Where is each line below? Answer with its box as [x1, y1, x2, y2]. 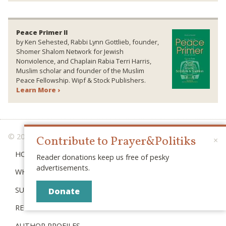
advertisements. [36, 163, 90, 173]
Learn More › [16, 85, 60, 94]
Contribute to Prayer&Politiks [36, 133, 196, 151]
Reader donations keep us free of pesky [36, 152, 169, 162]
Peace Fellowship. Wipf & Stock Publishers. [16, 75, 146, 85]
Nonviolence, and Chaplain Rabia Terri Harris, [16, 56, 151, 66]
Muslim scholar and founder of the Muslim [16, 66, 144, 75]
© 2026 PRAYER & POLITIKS [8, 131, 102, 141]
